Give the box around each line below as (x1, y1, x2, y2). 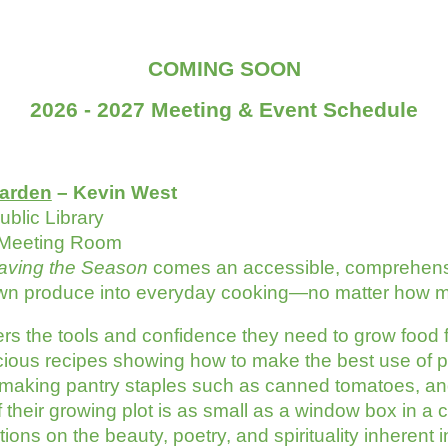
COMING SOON (147, 57, 301, 81)
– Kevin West (51, 182, 177, 203)
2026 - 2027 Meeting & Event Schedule (30, 98, 418, 122)
